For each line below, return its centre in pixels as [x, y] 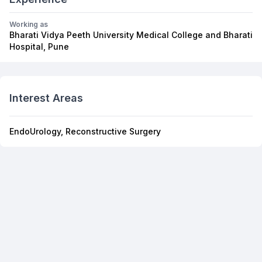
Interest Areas [46, 98]
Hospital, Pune [39, 46]
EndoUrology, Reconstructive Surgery [85, 131]
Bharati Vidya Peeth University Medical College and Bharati [131, 35]
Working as [29, 24]
